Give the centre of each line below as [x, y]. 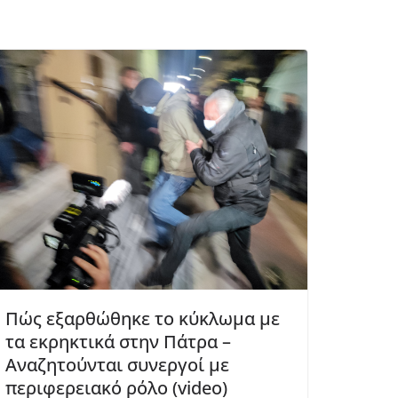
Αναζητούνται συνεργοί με [117, 364]
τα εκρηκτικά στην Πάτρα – [118, 341]
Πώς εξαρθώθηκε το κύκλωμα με [143, 318]
